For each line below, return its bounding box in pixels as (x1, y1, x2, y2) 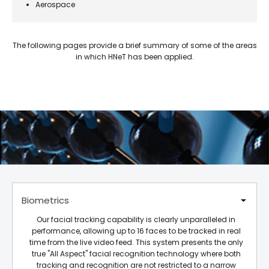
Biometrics (22, 194, 69, 207)
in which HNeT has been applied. (75, 52, 194, 62)
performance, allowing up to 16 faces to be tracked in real (31, 226, 241, 236)
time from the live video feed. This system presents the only (29, 237, 243, 247)
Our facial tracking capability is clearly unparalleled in (37, 214, 235, 225)
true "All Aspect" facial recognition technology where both (31, 249, 241, 259)
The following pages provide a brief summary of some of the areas (12, 40, 257, 50)
